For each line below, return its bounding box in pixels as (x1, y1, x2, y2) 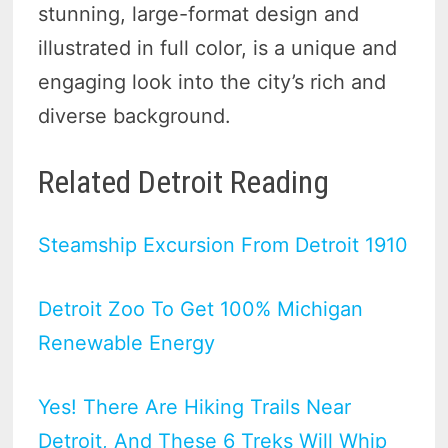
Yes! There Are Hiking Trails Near (38, 394, 352, 419)
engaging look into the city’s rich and (38, 70, 387, 95)
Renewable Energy (38, 330, 216, 355)
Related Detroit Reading (38, 163, 330, 202)
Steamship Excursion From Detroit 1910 (38, 232, 409, 257)
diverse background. (38, 104, 232, 129)
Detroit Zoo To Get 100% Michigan (38, 296, 364, 321)
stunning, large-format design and (38, 2, 360, 27)
